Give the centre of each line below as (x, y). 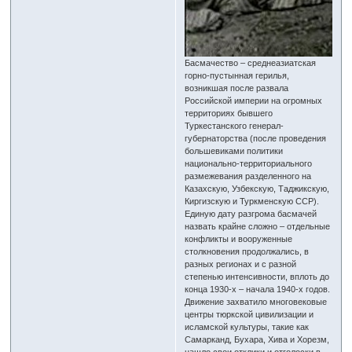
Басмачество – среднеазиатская (251, 63)
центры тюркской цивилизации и (249, 315)
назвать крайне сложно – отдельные (258, 227)
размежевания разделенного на (248, 176)
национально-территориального (249, 164)
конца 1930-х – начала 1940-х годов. (258, 290)
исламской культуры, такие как (247, 327)
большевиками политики (234, 151)
